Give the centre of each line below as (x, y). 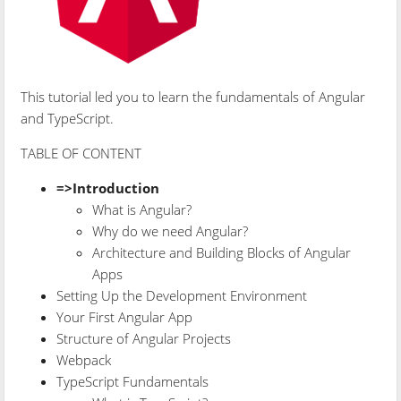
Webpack (84, 359)
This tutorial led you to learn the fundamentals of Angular (193, 96)
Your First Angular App (125, 316)
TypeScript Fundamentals (133, 381)
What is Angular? (142, 209)
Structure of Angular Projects (144, 338)
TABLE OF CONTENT (81, 153)
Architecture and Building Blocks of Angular (222, 252)
